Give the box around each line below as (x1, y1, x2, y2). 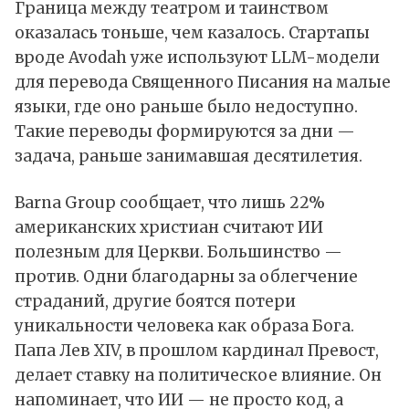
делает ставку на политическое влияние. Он (15, 365, 382, 386)
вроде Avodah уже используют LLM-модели (15, 47, 380, 68)
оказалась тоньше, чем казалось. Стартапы (15, 23, 370, 44)
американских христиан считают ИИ (15, 217, 323, 238)
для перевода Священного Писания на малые (15, 72, 391, 93)
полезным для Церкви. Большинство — (15, 242, 342, 263)
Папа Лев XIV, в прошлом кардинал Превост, (15, 341, 379, 362)
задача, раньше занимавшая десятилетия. (15, 146, 362, 167)
